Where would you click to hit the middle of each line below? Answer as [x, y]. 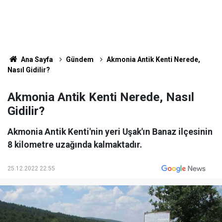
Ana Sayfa [36, 59]
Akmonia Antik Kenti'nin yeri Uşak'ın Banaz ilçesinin [110, 132]
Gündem [80, 59]
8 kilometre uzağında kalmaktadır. [75, 145]
